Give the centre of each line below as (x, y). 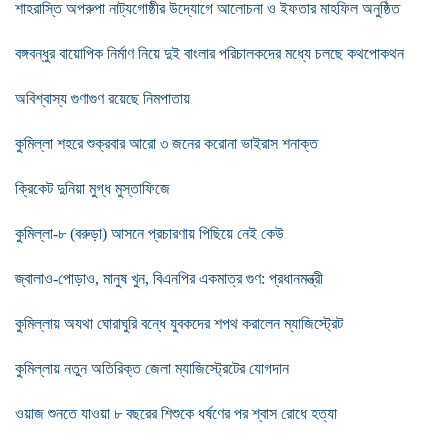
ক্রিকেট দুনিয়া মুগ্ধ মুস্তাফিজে (92, 188)
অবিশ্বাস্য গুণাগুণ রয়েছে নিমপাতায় (102, 98)
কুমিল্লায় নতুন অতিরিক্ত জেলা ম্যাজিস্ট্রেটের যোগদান (152, 368)
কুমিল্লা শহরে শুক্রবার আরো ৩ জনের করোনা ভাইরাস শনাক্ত (166, 143)
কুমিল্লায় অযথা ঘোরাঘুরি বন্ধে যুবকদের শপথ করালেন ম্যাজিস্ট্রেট (179, 323)
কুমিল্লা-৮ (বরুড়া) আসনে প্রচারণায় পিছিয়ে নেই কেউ (149, 233)
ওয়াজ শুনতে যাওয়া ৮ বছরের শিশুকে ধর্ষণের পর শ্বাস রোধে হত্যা (176, 413)
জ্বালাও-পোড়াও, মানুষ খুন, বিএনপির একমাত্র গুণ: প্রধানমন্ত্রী (169, 278)
